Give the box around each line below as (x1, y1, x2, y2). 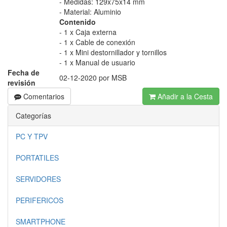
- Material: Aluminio (59, 7, 121, 17)
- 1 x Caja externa (59, 27, 117, 37)
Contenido (59, 17, 96, 27)
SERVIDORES (16, 174, 61, 184)
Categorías (16, 110, 51, 121)
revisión (8, 78, 35, 88)
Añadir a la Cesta (156, 91, 213, 101)
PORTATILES (16, 153, 59, 163)
